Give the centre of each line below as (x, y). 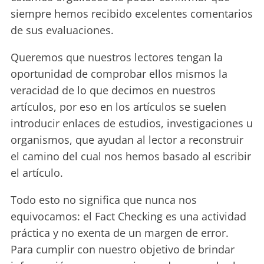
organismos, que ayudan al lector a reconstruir (127, 140)
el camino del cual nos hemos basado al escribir (131, 156)
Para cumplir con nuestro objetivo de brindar (123, 249)
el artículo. (37, 173)
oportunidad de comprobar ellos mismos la (119, 74)
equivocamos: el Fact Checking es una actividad (128, 216)
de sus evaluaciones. (62, 30)
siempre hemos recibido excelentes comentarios (132, 14)
